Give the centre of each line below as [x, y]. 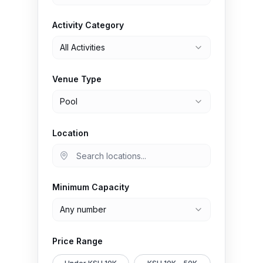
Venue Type [77, 79]
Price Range [77, 241]
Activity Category [88, 25]
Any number [83, 209]
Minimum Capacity [91, 187]
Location [70, 133]
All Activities [82, 47]
